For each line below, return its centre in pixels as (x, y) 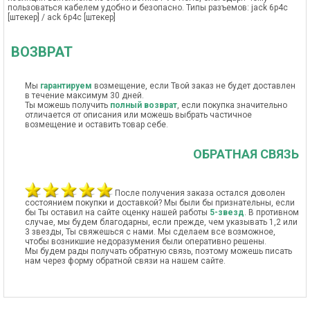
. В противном (272, 212)
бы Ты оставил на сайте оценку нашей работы (117, 212)
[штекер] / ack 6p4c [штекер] (62, 17)
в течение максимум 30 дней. (84, 95)
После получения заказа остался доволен (199, 193)
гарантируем (66, 86)
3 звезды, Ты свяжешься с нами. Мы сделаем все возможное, (150, 232)
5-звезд (227, 212)
